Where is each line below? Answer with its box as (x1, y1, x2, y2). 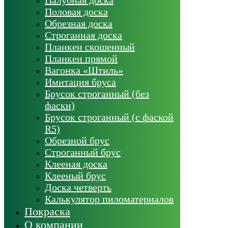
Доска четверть (45, 181, 111, 193)
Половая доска (45, 6, 108, 17)
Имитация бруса (45, 76, 116, 88)
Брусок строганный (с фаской (45, 111, 174, 123)
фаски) (45, 99, 75, 111)
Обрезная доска (45, 17, 112, 29)
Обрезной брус (45, 134, 109, 146)
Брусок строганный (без (45, 88, 149, 99)
